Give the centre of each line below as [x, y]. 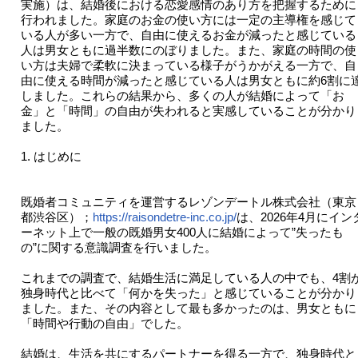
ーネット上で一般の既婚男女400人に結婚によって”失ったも [182, 233]
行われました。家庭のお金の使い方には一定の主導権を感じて [188, 20]
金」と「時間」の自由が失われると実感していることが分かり [188, 111]
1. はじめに [51, 157]
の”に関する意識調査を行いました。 [118, 248]
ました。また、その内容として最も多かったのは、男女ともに [188, 308]
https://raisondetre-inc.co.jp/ [164, 217]
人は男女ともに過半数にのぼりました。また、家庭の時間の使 [188, 50]
